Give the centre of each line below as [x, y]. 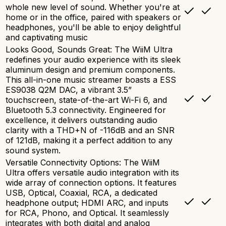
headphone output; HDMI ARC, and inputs [87, 203]
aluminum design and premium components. [90, 69]
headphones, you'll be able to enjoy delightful [93, 27]
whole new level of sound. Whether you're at [93, 7]
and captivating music [47, 37]
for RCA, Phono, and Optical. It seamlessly [87, 213]
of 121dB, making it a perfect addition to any [89, 140]
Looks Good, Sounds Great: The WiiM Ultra [89, 49]
